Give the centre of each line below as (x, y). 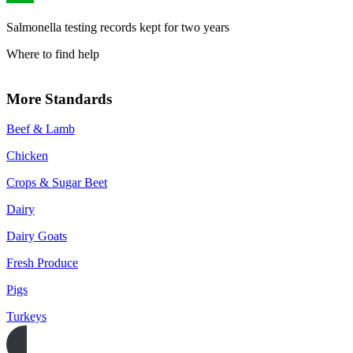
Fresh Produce (42, 263)
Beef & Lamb (41, 129)
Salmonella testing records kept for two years (118, 27)
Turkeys (26, 317)
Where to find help (53, 54)
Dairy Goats (37, 236)
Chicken (27, 156)
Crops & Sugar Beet (57, 183)
